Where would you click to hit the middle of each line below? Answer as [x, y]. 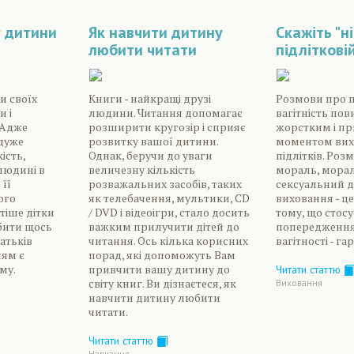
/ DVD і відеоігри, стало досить [169, 213]
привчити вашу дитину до [159, 269]
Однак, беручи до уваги [150, 156]
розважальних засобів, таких [165, 184]
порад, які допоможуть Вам [162, 255]
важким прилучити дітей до [164, 227]
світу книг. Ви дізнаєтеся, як [162, 284]
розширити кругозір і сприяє [167, 127]
